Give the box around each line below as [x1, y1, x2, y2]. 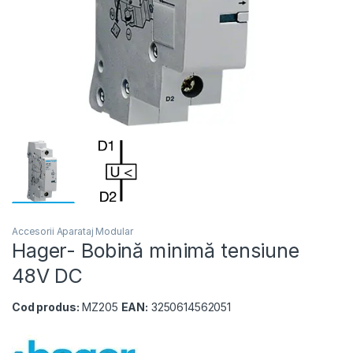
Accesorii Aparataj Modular [12, 225, 133, 238]
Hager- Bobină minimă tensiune [12, 239, 299, 263]
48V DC [12, 264, 84, 288]
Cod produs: [12, 300, 80, 314]
